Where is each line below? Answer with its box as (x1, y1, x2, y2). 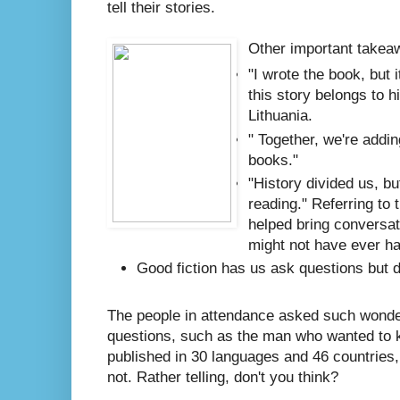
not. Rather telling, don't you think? (107, 368, 338, 386)
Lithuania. (248, 107, 313, 125)
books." (248, 151, 299, 169)
